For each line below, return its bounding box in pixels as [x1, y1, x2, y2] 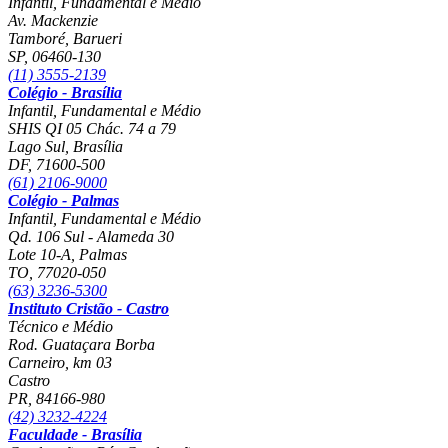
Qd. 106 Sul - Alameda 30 [8, 228, 174, 246]
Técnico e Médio [8, 318, 113, 336]
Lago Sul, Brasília [8, 138, 123, 156]
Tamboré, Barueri [8, 30, 122, 48]
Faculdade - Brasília [8, 426, 142, 444]
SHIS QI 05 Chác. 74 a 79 [8, 120, 176, 138]
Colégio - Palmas [8, 192, 119, 210]
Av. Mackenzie [8, 12, 98, 30]
